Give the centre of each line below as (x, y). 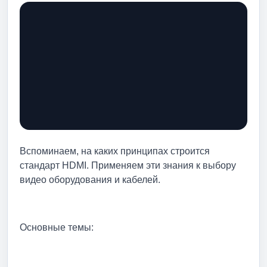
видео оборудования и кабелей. (90, 179)
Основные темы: (57, 227)
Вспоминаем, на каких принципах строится (115, 151)
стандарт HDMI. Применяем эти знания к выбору (128, 165)
